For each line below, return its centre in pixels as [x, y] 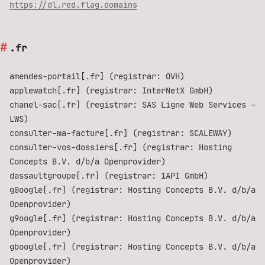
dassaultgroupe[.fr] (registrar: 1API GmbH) [109, 176]
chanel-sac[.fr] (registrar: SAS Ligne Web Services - [132, 105]
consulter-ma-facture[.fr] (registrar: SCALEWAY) [121, 133]
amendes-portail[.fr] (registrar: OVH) [97, 76]
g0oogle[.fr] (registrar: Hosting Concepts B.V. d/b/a [132, 190]
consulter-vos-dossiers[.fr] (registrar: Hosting [121, 147]
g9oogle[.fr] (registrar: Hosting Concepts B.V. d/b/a [132, 218]
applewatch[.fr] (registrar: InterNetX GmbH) [111, 91]
